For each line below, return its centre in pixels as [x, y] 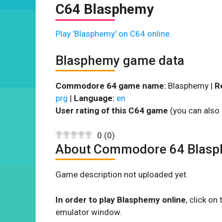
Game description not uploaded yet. [122, 174]
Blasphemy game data [120, 60]
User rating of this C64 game [112, 110]
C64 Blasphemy [105, 9]
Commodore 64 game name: [111, 85]
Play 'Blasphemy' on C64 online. [113, 34]
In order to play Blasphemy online [121, 199]
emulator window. [89, 212]
